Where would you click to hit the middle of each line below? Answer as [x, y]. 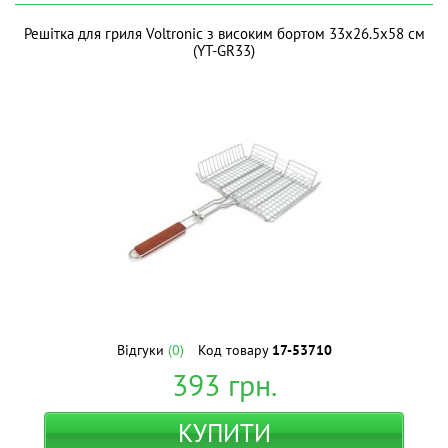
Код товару [234, 350]
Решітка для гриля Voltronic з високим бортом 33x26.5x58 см [224, 33]
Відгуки [142, 350]
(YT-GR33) [224, 50]
